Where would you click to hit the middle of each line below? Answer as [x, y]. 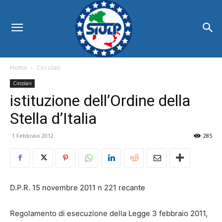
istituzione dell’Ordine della [100, 100]
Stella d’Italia [53, 118]
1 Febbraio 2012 [33, 135]
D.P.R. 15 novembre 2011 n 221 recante [78, 187]
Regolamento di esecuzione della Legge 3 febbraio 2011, [109, 213]
